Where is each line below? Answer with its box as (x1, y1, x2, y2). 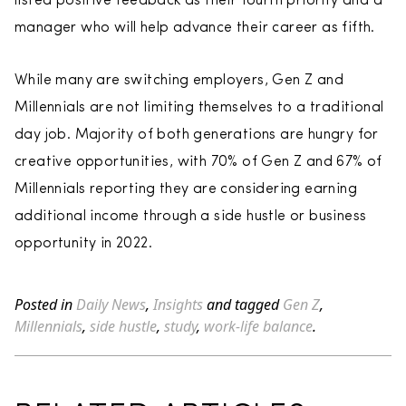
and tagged (203, 295, 283, 314)
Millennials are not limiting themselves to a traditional (14, 101, 384, 115)
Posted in (14, 295, 76, 314)
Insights (153, 295, 203, 314)
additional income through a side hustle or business (14, 209, 367, 224)
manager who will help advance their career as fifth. (14, 21, 380, 35)
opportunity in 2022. (14, 237, 157, 251)
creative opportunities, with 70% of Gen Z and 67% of (14, 155, 382, 169)
